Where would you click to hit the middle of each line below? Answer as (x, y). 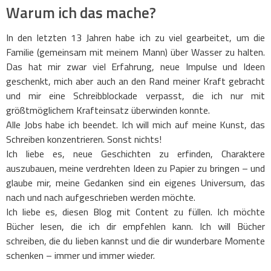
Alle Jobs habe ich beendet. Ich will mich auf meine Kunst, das (135, 124)
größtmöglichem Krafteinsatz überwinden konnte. (108, 110)
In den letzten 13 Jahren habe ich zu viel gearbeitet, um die (135, 37)
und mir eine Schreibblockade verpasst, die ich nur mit (135, 95)
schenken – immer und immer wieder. (80, 255)
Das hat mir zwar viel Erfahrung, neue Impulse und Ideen (135, 66)
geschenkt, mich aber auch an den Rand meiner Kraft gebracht (135, 81)
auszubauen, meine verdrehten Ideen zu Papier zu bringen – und (135, 168)
